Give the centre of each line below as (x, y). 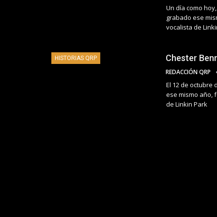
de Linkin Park (187, 104)
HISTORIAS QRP (76, 58)
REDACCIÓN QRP (189, 72)
